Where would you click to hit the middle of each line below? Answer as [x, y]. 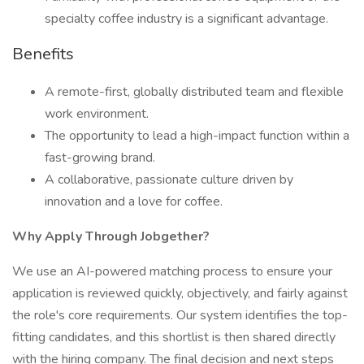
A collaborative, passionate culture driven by [169, 180]
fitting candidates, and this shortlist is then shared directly [174, 337]
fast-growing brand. [100, 158]
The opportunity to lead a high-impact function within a [197, 136]
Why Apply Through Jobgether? [111, 236]
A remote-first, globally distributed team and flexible [194, 92]
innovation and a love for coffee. [134, 201]
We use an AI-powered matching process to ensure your [172, 271]
